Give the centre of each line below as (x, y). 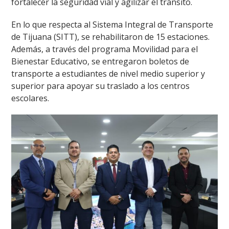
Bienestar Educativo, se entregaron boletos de (100, 62)
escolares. (30, 98)
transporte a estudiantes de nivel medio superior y (108, 74)
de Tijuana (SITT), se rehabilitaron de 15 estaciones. (111, 37)
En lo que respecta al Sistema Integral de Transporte (112, 25)
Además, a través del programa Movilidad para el (105, 49)
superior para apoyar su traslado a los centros (101, 86)
